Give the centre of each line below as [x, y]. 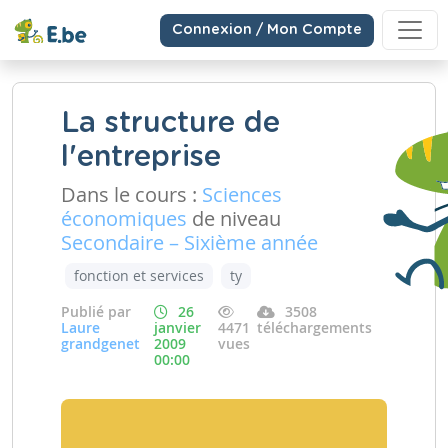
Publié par [96, 311]
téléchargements [314, 327]
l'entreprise [141, 157]
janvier [177, 327]
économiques [124, 218]
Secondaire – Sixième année [189, 242]
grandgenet [100, 343]
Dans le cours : [131, 194]
